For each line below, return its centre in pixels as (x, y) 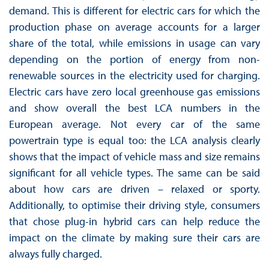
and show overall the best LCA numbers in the (134, 107)
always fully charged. (55, 253)
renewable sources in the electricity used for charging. (134, 75)
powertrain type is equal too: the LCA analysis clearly (134, 140)
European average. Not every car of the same (134, 124)
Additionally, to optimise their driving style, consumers (134, 205)
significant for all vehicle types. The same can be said (134, 172)
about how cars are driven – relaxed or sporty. (134, 189)
